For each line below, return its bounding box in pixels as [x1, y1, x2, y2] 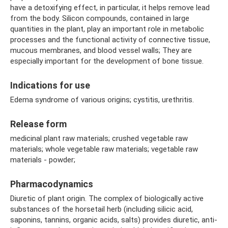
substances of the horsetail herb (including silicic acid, [10, 205, 193, 214]
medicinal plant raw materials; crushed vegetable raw [10, 134, 188, 143]
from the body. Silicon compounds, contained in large [10, 14, 189, 23]
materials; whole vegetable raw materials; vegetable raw [10, 145, 198, 154]
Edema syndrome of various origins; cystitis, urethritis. [10, 95, 194, 104]
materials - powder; [10, 155, 75, 164]
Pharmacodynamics [10, 179, 93, 189]
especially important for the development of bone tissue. [10, 56, 204, 66]
